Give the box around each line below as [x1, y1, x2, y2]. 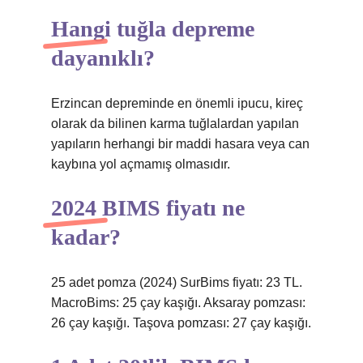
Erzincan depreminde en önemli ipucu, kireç [51, 96, 303, 110]
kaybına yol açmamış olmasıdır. [51, 157, 230, 171]
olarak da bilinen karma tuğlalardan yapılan [51, 117, 299, 130]
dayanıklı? [51, 45, 155, 70]
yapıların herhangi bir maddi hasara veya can [51, 137, 310, 151]
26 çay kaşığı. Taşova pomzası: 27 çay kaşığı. [51, 316, 311, 330]
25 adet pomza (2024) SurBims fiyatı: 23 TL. [51, 275, 302, 289]
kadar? [51, 224, 121, 250]
